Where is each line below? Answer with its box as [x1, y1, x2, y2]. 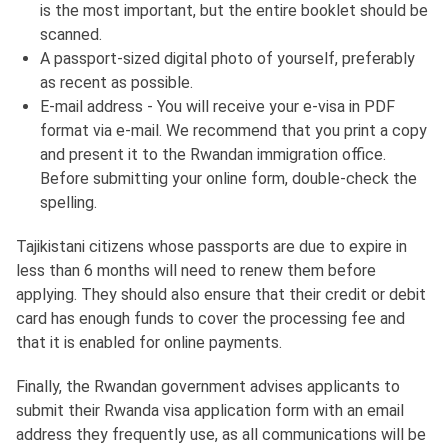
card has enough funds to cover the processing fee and [16, 309, 405, 329]
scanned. [40, 25, 102, 45]
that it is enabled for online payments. [16, 333, 282, 353]
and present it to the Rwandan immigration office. [40, 145, 386, 165]
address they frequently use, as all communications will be [16, 425, 426, 445]
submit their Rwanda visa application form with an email [16, 401, 404, 421]
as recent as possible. [40, 73, 193, 93]
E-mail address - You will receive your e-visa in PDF [40, 97, 395, 117]
